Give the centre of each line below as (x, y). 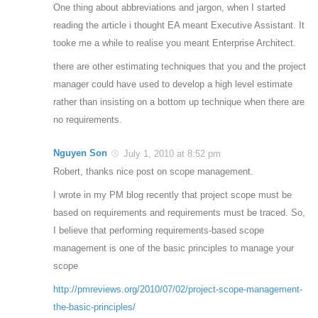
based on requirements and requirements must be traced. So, (179, 213)
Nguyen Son (80, 153)
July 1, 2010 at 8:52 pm (171, 154)
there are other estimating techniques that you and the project (180, 67)
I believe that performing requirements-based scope (159, 231)
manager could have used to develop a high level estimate (173, 84)
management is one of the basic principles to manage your (174, 248)
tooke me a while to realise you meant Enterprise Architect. (175, 43)
